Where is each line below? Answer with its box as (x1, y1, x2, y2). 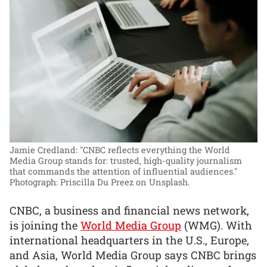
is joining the (10, 218, 80, 232)
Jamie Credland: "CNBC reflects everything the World (10, 144, 230, 156)
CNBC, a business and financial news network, (10, 203, 249, 218)
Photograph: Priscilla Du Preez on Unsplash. (10, 176, 190, 188)
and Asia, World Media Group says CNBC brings (10, 248, 256, 262)
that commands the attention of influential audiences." (10, 166, 237, 178)
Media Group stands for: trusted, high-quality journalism (10, 155, 242, 167)
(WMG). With (181, 218, 252, 232)
